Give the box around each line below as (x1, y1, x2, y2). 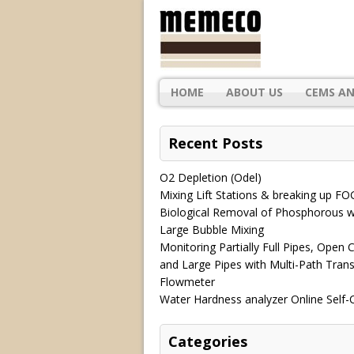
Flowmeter (160, 273, 215, 289)
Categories (168, 331, 247, 351)
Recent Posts (168, 133, 262, 153)
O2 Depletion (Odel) (160, 169, 262, 185)
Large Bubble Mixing (160, 221, 264, 237)
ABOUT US (226, 84, 283, 100)
